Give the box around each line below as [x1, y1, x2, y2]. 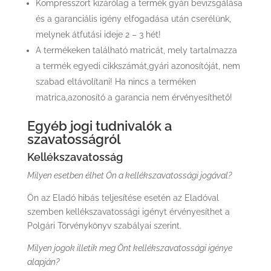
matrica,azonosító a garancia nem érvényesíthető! [35, 93, 232, 102]
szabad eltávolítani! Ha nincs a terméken [35, 77, 196, 87]
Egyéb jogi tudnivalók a [27, 118, 172, 134]
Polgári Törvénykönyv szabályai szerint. [27, 221, 181, 230]
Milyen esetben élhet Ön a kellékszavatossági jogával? [27, 171, 232, 180]
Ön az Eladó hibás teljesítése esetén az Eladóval [27, 193, 219, 203]
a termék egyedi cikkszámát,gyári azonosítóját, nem [35, 61, 240, 71]
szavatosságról [27, 131, 121, 147]
